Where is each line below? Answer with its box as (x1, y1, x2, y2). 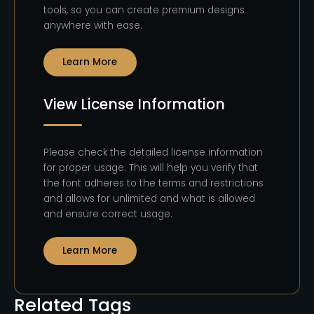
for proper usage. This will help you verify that (43, 161, 259, 175)
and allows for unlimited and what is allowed (43, 192, 256, 206)
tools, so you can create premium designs (43, 4, 245, 18)
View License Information (43, 95, 226, 115)
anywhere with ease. (43, 19, 143, 33)
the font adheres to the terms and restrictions (43, 177, 264, 191)
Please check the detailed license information (43, 146, 264, 160)
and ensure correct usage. (43, 207, 173, 221)
